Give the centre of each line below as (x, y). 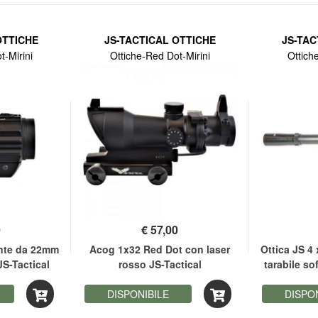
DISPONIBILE (138, 294)
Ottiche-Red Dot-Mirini (160, 56)
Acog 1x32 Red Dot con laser (160, 249)
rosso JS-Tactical (160, 264)
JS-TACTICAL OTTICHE (160, 40)
